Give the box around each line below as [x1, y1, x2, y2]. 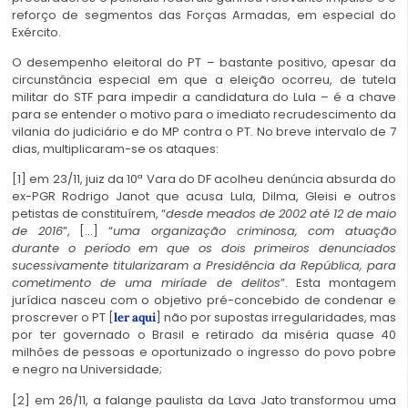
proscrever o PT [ [12, 309, 114, 327]
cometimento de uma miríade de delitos [12, 274, 280, 292]
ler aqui [114, 310, 156, 326]
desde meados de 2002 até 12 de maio [166, 205, 396, 223]
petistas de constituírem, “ [12, 205, 166, 223]
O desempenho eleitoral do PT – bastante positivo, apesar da [12, 54, 396, 71]
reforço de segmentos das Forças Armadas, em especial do [12, 5, 396, 24]
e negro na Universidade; [12, 361, 162, 379]
